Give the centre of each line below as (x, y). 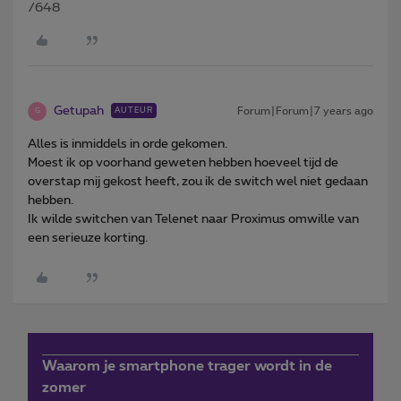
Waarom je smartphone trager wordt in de (187, 366)
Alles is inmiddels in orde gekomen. (128, 144)
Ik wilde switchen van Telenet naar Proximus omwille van (193, 219)
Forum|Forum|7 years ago (305, 111)
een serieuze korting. (88, 238)
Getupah (79, 111)
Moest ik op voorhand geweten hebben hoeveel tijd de (183, 162)
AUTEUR (134, 110)
